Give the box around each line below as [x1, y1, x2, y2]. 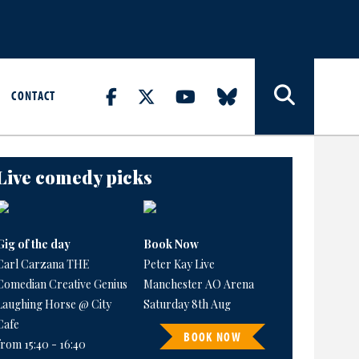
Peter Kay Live [143, 256, 215, 272]
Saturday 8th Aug [143, 296, 231, 313]
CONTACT [11, 87, 56, 103]
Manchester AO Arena [143, 276, 254, 292]
